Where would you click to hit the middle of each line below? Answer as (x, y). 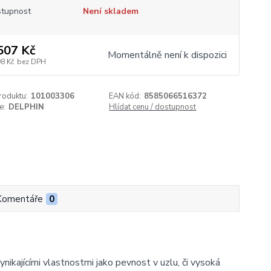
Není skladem (110, 11)
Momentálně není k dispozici (167, 55)
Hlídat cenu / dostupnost (153, 107)
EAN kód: (125, 96)
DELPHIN (26, 107)
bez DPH (31, 62)
